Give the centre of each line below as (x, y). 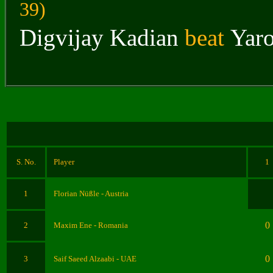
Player (64, 162)
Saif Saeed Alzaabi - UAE (95, 259)
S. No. (26, 162)
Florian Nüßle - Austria (91, 193)
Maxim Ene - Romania (91, 225)
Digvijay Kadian (99, 37)
